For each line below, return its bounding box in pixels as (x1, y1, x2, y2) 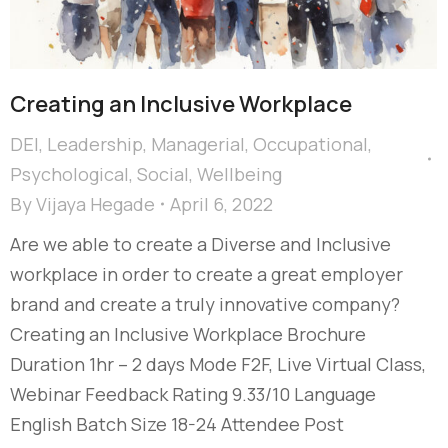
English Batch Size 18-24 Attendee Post (10, 411, 344, 436)
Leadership (47, 131, 143, 156)
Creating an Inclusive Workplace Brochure (10, 321, 366, 346)
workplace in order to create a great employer (10, 261, 403, 286)
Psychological (10, 161, 129, 186)
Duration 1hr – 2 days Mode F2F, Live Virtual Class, (10, 351, 426, 376)
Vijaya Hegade (36, 191, 155, 216)
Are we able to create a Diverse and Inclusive (10, 231, 391, 256)
